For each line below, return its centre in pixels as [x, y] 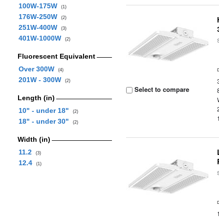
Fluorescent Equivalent [56, 56]
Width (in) [34, 139]
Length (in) [36, 98]
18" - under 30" [45, 121]
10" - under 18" [45, 110]
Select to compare [161, 89]
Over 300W [38, 69]
